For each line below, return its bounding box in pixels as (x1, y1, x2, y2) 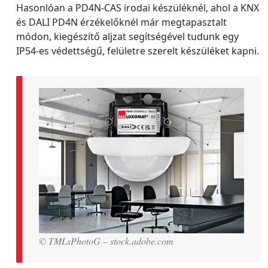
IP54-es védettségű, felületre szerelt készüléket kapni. (16, 44, 259, 58)
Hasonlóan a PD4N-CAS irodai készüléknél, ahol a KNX (16, 1, 259, 15)
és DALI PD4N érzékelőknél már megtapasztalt (16, 16, 227, 29)
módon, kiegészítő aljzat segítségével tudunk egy (16, 30, 239, 44)
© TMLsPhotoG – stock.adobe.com (39, 234, 173, 247)
